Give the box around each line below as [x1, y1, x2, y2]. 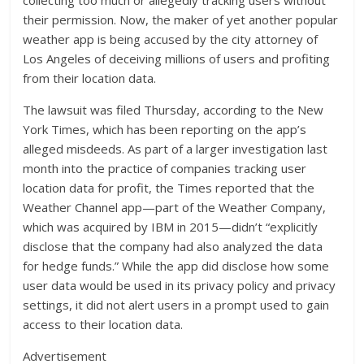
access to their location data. [23, 316, 184, 333]
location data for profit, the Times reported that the [23, 180, 315, 197]
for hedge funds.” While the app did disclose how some [23, 258, 330, 275]
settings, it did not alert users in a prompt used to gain [23, 297, 330, 314]
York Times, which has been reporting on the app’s [23, 121, 307, 138]
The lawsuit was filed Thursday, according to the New [23, 102, 324, 119]
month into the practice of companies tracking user [23, 160, 307, 177]
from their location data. [23, 70, 157, 87]
